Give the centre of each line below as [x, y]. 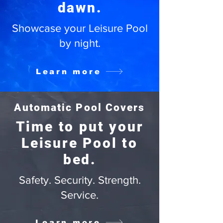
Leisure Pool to [79, 143]
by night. [80, 43]
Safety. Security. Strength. [80, 180]
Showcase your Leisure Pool [80, 28]
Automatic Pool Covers [80, 108]
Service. [80, 195]
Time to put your [80, 127]
